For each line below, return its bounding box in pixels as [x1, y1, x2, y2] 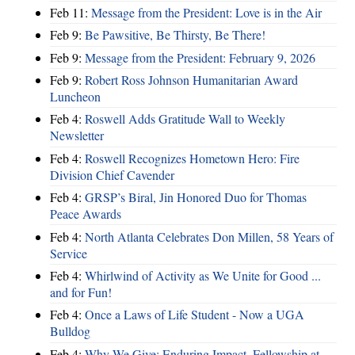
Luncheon [50, 88, 101, 105]
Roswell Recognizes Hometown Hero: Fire [85, 149, 300, 166]
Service [50, 244, 87, 261]
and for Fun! [50, 283, 112, 300]
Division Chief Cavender [50, 166, 174, 183]
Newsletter [50, 127, 104, 144]
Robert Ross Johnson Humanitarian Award [85, 71, 298, 89]
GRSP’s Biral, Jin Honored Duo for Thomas [85, 189, 307, 206]
